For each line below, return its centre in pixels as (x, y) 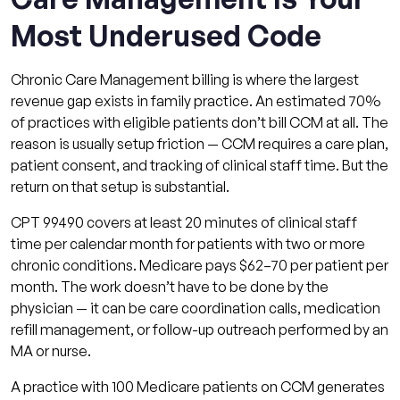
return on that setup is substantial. (120, 186)
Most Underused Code (166, 35)
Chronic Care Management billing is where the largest (185, 79)
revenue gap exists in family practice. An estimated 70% (196, 100)
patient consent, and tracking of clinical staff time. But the (200, 165)
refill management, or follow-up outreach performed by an (200, 329)
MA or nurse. (51, 350)
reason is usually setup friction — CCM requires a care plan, (200, 143)
